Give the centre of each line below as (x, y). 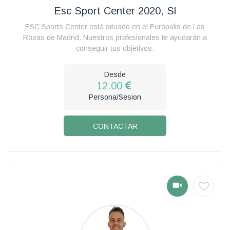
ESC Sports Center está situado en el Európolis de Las (115, 26)
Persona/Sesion (115, 97)
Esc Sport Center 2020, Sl (115, 11)
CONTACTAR (115, 126)
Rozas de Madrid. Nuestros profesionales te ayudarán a (115, 37)
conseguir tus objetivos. (115, 48)
